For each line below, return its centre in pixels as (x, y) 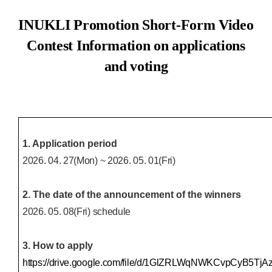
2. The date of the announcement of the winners (132, 195)
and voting (136, 66)
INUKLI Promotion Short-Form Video (136, 25)
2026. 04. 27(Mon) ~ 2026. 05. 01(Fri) (99, 161)
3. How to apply (58, 246)
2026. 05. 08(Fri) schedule (77, 212)
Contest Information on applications (136, 46)
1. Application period (70, 144)
